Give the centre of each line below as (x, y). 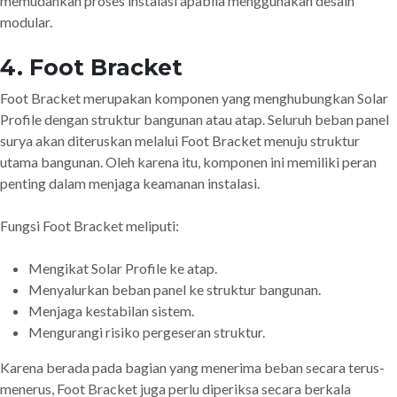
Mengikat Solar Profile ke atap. (123, 268)
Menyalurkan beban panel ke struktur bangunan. (175, 289)
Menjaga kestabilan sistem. (111, 311)
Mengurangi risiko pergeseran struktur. (147, 332)
